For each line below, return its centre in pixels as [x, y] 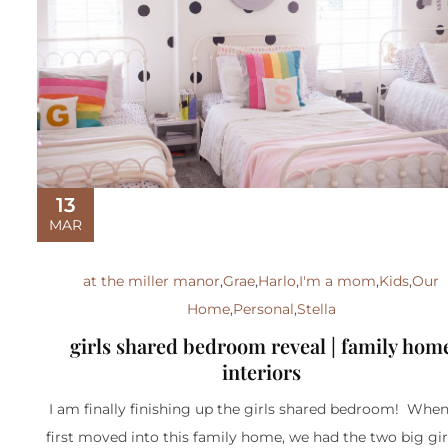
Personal [263, 309]
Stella [316, 309]
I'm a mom [338, 281]
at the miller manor [152, 281]
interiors [261, 371]
